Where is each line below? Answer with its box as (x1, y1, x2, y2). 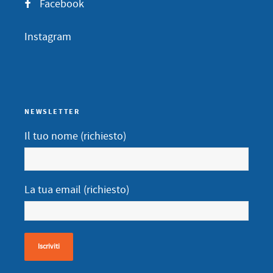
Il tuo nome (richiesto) (24, 129, 126, 144)
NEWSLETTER (24, 107, 80, 118)
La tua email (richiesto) (24, 183, 129, 197)
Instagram (24, 29, 71, 44)
